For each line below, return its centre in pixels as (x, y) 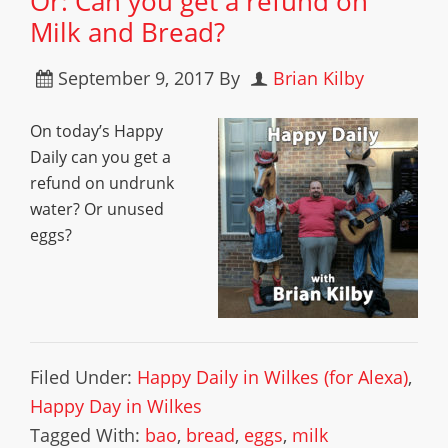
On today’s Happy (96, 131)
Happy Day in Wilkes (116, 406)
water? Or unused (97, 209)
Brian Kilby (318, 78)
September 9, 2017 (136, 78)
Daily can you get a (100, 157)
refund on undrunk (102, 183)
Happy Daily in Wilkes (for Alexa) (272, 377)
